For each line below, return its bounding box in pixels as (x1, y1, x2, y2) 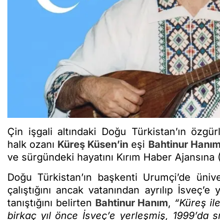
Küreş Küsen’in (57, 138, 129, 150)
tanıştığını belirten (7, 196, 95, 209)
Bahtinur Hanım (95, 196, 168, 209)
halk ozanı (7, 138, 58, 150)
